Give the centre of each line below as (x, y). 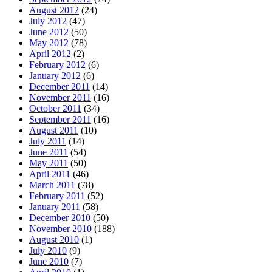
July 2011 (48, 141)
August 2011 (54, 130)
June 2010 (49, 261)
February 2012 (57, 64)
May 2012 (49, 42)
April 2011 (50, 174)
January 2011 (55, 206)
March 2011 (52, 185)
